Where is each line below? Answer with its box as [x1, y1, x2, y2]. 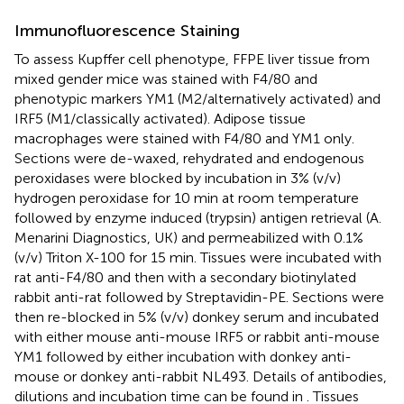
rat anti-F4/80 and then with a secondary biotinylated [14, 268, 356, 286]
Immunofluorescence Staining [14, 20, 240, 41]
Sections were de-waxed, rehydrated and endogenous [14, 149, 364, 167]
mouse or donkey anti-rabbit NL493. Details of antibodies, [14, 367, 387, 385]
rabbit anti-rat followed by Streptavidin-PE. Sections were [14, 288, 384, 306]
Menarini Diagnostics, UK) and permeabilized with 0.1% [14, 228, 363, 246]
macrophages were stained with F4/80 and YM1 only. [14, 129, 354, 147]
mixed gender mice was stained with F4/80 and [14, 69, 317, 87]
